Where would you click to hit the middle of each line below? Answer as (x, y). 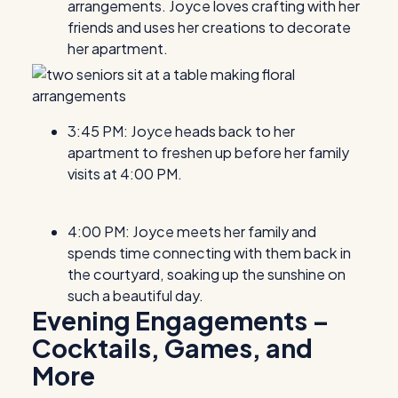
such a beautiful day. (135, 295)
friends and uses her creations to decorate (209, 28)
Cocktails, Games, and (172, 347)
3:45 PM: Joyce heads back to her (181, 131)
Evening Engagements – (181, 319)
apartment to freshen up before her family (208, 153)
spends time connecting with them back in (209, 252)
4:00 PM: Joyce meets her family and (192, 231)
